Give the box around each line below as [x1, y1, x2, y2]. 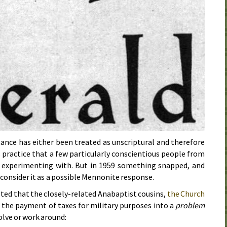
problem [175, 200, 205, 210]
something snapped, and [115, 160, 205, 170]
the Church [167, 188, 205, 199]
